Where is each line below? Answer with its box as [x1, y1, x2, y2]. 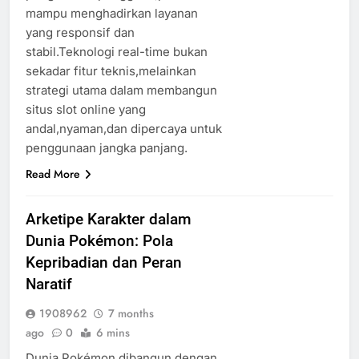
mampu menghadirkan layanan [26, 5, 198, 21]
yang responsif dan [26, 24, 135, 40]
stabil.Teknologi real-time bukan [26, 43, 208, 59]
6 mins [96, 324, 130, 341]
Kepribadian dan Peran [26, 252, 182, 272]
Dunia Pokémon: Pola [26, 231, 173, 250]
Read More [26, 165, 80, 182]
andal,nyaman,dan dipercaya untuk [26, 120, 222, 136]
